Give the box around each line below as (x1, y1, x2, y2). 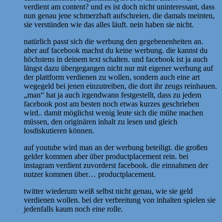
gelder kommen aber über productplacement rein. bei (24, 152, 188, 161)
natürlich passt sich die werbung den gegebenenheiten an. (24, 37, 203, 46)
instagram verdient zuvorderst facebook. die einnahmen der (24, 161, 208, 169)
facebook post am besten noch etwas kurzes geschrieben (24, 99, 199, 108)
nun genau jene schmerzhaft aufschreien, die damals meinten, (24, 11, 215, 20)
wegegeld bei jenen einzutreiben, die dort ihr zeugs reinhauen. (24, 81, 217, 90)
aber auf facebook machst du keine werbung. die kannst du (24, 46, 208, 55)
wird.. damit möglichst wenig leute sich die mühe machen (24, 108, 203, 117)
